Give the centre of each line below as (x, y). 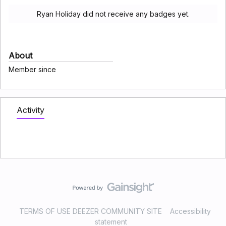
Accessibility (190, 211)
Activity (31, 110)
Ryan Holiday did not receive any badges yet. (113, 14)
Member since (32, 69)
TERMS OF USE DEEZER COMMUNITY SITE (91, 211)
